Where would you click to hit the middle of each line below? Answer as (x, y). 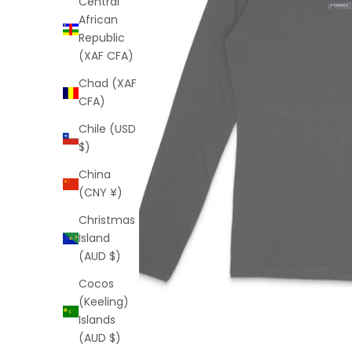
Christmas (107, 220)
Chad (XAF (108, 84)
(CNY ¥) (101, 193)
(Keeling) (104, 302)
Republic (102, 38)
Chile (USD (107, 129)
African (98, 20)
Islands (97, 320)
